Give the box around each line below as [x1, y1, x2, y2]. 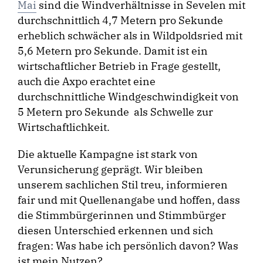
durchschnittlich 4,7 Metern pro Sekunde [18, 14, 223, 27]
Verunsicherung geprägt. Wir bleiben [18, 163, 203, 176]
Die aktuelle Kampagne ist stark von [18, 147, 198, 161]
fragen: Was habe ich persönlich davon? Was [18, 239, 238, 252]
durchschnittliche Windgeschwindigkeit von [18, 90, 239, 103]
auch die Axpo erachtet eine [18, 75, 156, 88]
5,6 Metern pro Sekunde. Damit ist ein [18, 44, 208, 58]
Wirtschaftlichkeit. [18, 120, 112, 134]
